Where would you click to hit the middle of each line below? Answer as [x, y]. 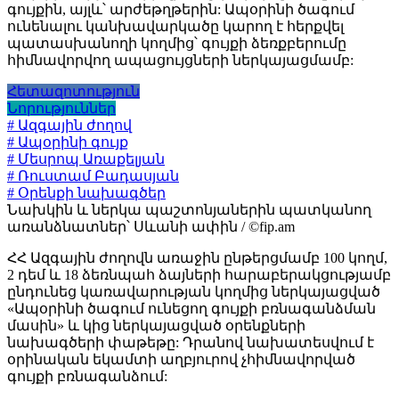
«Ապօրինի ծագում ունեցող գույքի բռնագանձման [191, 309]
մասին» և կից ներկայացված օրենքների [156, 326]
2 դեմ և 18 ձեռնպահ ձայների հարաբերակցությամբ [199, 275]
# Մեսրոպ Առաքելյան [86, 159]
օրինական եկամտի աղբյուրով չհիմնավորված [181, 360]
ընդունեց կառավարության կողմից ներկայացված [194, 292]
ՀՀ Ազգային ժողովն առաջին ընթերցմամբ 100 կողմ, [197, 258]
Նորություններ [61, 109]
